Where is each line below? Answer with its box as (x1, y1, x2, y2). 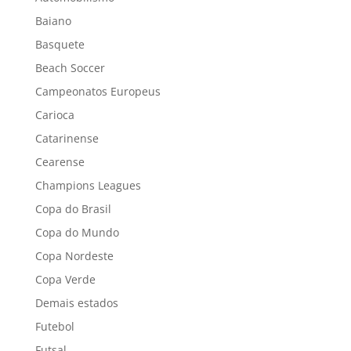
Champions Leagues (34, 177, 141, 193)
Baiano (34, 13, 71, 28)
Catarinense (34, 130, 99, 146)
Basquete (34, 36, 85, 52)
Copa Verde (34, 271, 96, 287)
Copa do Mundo (34, 224, 119, 240)
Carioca (34, 107, 74, 122)
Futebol (34, 318, 74, 334)
